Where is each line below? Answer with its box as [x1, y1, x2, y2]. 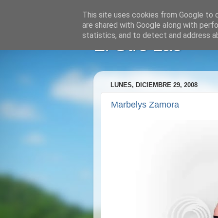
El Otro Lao [93, 35, 182, 55]
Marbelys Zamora [111, 99, 179, 109]
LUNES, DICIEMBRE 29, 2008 [110, 81, 198, 89]
